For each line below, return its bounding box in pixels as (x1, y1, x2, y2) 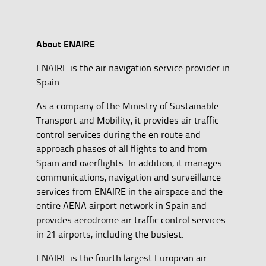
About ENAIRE (36, 37, 95, 51)
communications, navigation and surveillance (36, 170, 221, 184)
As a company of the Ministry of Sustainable (36, 99, 218, 113)
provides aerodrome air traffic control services (36, 213, 226, 227)
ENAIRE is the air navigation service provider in (36, 61, 230, 75)
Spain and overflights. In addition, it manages (36, 156, 222, 170)
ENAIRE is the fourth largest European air (36, 251, 207, 265)
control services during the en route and (36, 128, 201, 141)
